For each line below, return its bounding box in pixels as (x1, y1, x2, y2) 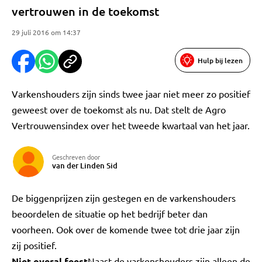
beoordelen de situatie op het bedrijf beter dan (12, 208, 208, 219)
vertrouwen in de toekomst (12, 4, 159, 19)
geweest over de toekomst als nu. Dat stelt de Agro (12, 104, 226, 115)
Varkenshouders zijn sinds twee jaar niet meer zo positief (12, 88, 250, 99)
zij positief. (12, 239, 57, 251)
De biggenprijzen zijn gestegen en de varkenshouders (12, 192, 236, 204)
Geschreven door (52, 152, 100, 161)
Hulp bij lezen (198, 55, 243, 65)
